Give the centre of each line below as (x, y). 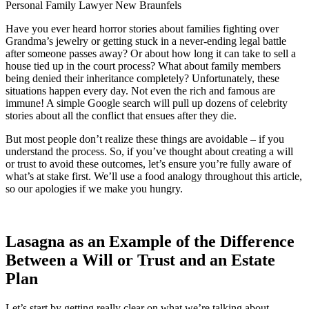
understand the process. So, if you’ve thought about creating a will (149, 152)
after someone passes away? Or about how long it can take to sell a (151, 54)
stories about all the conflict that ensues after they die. (121, 116)
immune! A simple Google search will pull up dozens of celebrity (147, 103)
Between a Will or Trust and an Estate (140, 260)
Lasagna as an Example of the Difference (150, 242)
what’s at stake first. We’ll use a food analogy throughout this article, (154, 177)
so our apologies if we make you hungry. (94, 189)
